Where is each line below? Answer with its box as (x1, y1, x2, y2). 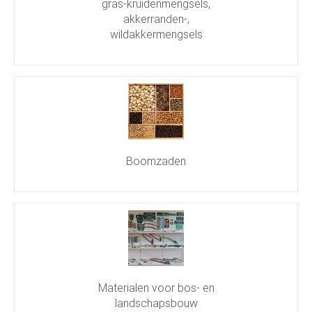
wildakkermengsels (109, 27, 203, 41)
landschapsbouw (114, 296, 198, 310)
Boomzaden (126, 154, 186, 168)
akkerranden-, (123, 12, 189, 26)
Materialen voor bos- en (97, 281, 214, 295)
